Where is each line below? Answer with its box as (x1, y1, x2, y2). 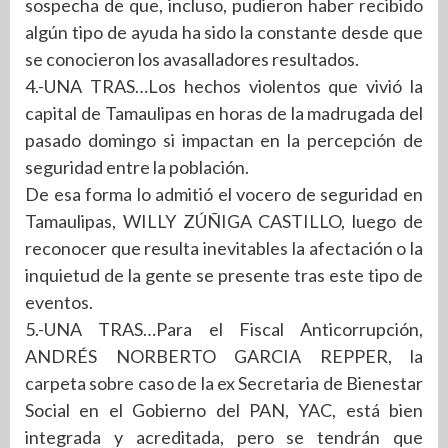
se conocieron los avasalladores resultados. (25, 47, 359, 70)
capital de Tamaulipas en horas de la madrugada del (25, 101, 423, 124)
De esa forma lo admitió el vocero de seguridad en (25, 182, 423, 205)
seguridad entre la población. (25, 155, 249, 178)
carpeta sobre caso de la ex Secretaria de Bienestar (25, 371, 423, 394)
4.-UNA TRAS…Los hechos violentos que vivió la (25, 74, 423, 97)
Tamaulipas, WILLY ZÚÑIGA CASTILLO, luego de (25, 209, 423, 232)
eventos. (25, 290, 93, 313)
